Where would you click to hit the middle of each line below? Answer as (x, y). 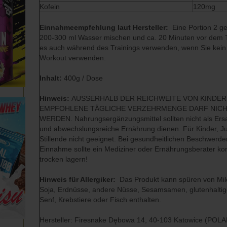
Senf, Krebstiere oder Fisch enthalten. (101, 200)
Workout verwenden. (73, 58)
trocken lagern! (64, 159)
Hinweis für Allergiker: (79, 179)
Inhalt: (52, 78)
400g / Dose (84, 78)
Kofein (50, 7)
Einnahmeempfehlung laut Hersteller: (105, 27)
